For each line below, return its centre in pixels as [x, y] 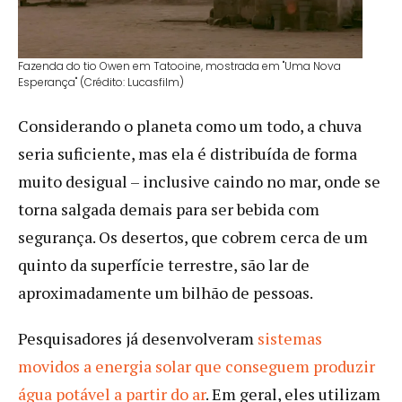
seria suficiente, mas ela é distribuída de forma [188, 153]
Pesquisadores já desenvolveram [138, 338]
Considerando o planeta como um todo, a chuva [190, 125]
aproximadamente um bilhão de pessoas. [166, 292]
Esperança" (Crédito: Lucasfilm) [101, 82]
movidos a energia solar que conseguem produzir [197, 366]
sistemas [290, 338]
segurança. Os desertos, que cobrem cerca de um [193, 236]
